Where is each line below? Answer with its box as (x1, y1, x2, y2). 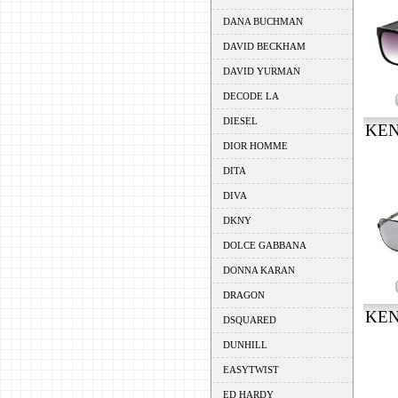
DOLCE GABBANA (222, 240, 306, 251)
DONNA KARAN (222, 265, 295, 275)
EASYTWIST (222, 364, 279, 375)
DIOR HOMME (222, 140, 288, 151)
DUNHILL (222, 339, 267, 350)
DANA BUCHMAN (222, 16, 303, 27)
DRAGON (222, 290, 265, 300)
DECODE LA (222, 91, 279, 101)
